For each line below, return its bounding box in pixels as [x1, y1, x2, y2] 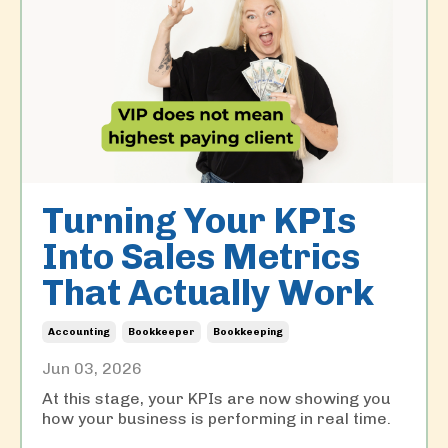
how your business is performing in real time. [42, 409, 391, 429]
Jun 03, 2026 [42, 359, 142, 379]
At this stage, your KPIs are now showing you [42, 389, 391, 409]
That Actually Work [42, 271, 374, 315]
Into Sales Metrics [42, 235, 360, 279]
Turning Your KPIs [42, 199, 356, 243]
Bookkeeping [213, 326, 283, 339]
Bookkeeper [128, 326, 195, 339]
